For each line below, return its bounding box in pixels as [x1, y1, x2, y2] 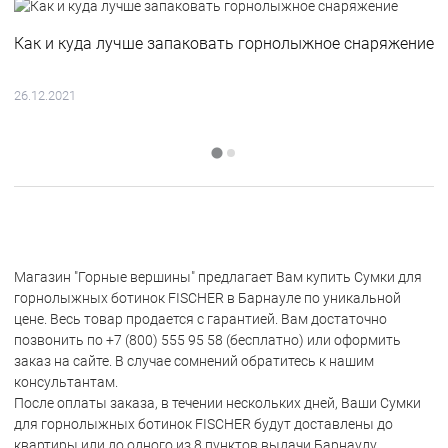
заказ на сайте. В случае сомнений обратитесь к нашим [14, 353, 374, 369]
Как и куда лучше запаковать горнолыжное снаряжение [14, 34, 434, 53]
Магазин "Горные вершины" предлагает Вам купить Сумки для [14, 269, 422, 285]
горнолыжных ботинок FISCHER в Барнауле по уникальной [14, 290, 401, 306]
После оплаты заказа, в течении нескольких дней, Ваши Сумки [14, 395, 421, 411]
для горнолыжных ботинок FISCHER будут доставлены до [14, 416, 393, 432]
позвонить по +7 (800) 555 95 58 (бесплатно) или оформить [14, 332, 401, 348]
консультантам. [14, 374, 118, 390]
